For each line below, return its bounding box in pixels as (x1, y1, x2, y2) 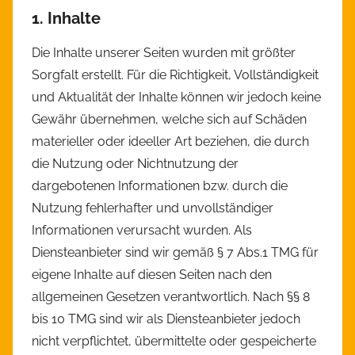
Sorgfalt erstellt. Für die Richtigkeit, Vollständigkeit (32, 67, 319, 83)
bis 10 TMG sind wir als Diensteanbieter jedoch (32, 311, 300, 327)
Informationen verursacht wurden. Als (32, 223, 252, 239)
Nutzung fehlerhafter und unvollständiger (32, 200, 273, 216)
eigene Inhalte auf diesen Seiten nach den (32, 267, 272, 283)
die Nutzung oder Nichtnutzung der (32, 156, 239, 172)
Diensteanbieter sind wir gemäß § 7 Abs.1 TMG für (32, 245, 319, 261)
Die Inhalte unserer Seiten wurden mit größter (32, 45, 296, 61)
